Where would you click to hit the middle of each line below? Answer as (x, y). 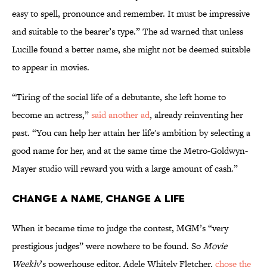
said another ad (120, 115)
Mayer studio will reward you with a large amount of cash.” (125, 169)
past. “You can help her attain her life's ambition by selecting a (131, 133)
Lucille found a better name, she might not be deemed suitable (131, 49)
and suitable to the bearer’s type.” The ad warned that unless (128, 32)
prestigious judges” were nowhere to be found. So (108, 246)
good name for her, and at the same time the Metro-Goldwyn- (130, 151)
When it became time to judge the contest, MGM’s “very (120, 228)
